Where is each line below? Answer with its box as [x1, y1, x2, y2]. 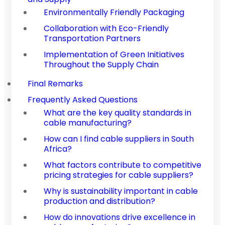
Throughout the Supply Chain [44, 58, 159, 70]
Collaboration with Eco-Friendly [44, 22, 169, 34]
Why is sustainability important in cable [44, 185, 198, 197]
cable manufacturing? [44, 117, 132, 129]
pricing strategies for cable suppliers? [44, 169, 193, 181]
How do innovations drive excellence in [44, 211, 195, 223]
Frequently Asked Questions [28, 93, 138, 105]
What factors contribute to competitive [44, 159, 201, 171]
